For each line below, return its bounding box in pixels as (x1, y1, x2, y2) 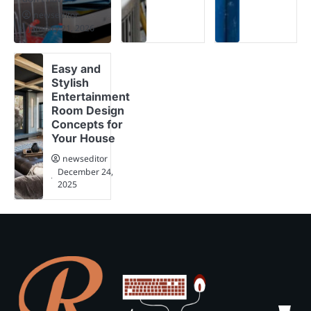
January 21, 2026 (28, 22, 94, 34)
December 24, (58, 165, 114, 178)
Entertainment (51, 89, 131, 103)
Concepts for (51, 117, 124, 131)
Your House (51, 131, 116, 145)
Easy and (51, 61, 101, 76)
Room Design (51, 103, 125, 117)
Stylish (51, 75, 90, 90)
